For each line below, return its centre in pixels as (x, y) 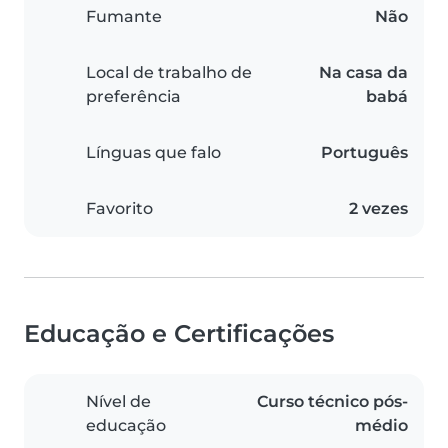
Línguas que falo (153, 153)
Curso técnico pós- (332, 402)
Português (364, 153)
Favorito (119, 209)
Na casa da (363, 73)
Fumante (124, 17)
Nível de (118, 402)
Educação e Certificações (179, 334)
